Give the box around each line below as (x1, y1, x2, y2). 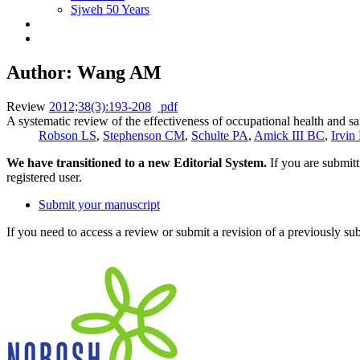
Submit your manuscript (39, 197, 160, 211)
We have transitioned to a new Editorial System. (6, 155, 267, 170)
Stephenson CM (103, 128, 185, 142)
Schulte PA (191, 128, 248, 142)
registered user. (6, 170, 82, 184)
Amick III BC (254, 128, 325, 142)
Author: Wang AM (6, 61, 162, 83)
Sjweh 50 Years (71, 2, 149, 16)
